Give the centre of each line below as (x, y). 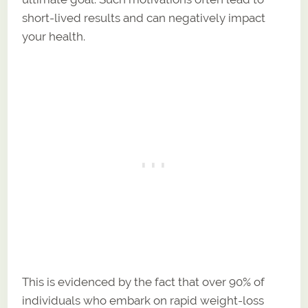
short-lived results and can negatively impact (144, 18)
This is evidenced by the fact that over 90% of (144, 282)
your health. (54, 36)
